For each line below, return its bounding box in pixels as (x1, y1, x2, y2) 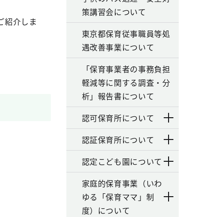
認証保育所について (81, 134, 155, 145)
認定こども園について (81, 155, 162, 167)
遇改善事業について (81, 41, 155, 53)
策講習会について (81, 6, 146, 17)
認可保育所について (81, 112, 155, 124)
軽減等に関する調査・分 (81, 77, 170, 88)
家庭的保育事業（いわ (81, 177, 162, 189)
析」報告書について (81, 90, 155, 102)
